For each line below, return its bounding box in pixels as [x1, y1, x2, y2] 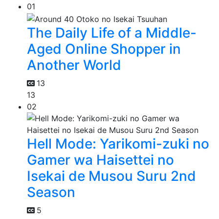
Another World [27, 56, 121, 73]
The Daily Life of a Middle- [27, 24, 197, 41]
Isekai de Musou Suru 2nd [27, 167, 196, 184]
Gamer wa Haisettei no [27, 151, 174, 168]
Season [27, 183, 75, 200]
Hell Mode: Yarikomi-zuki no [27, 135, 209, 152]
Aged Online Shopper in [27, 40, 181, 57]
